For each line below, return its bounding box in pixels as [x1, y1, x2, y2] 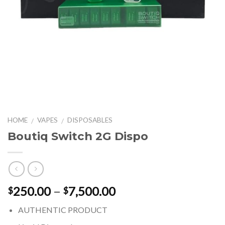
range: [115, 195, 150, 210]
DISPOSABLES [67, 116, 113, 125]
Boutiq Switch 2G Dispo [8, 129, 148, 144]
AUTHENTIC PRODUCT [18, 204, 107, 214]
